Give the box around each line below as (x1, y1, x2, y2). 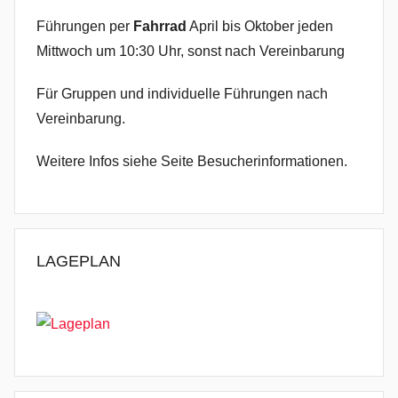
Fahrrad (133, 18, 187, 34)
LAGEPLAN (36, 251, 121, 270)
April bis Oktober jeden (187, 18, 333, 34)
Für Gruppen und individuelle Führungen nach (36, 85, 328, 101)
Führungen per (36, 18, 133, 34)
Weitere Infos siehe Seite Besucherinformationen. (36, 153, 347, 169)
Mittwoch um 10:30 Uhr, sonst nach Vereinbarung (36, 43, 345, 59)
